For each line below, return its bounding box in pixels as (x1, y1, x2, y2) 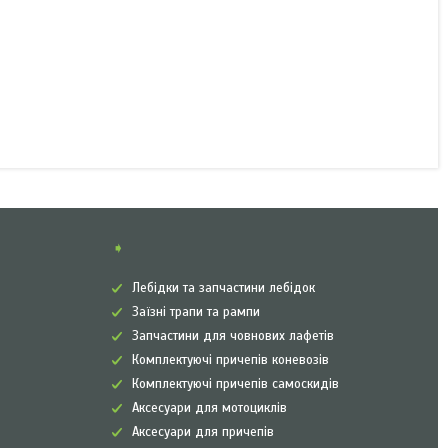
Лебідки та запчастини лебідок (131, 280, 315, 296)
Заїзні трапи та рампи (131, 304, 260, 320)
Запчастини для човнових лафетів (131, 328, 334, 344)
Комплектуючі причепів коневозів (131, 352, 329, 368)
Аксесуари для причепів (131, 424, 274, 440)
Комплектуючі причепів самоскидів (131, 376, 339, 392)
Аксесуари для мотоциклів (131, 400, 287, 416)
